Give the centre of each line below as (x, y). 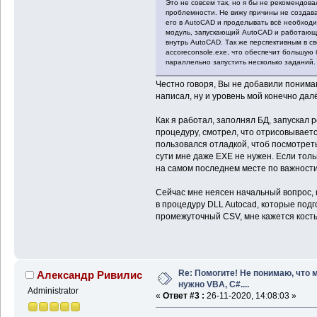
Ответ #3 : (183, 296)
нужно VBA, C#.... (213, 285)
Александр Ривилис (90, 275)
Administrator (53, 291)
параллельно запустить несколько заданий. (240, 62)
